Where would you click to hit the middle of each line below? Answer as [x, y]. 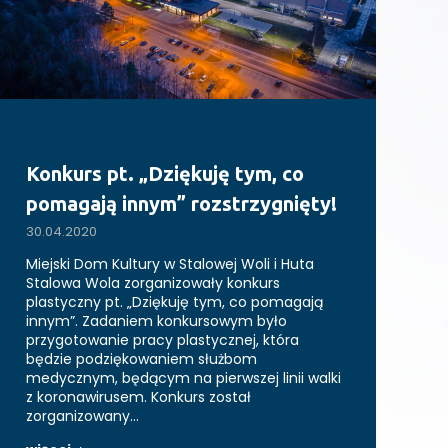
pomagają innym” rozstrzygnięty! [181, 204]
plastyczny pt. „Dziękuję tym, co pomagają [174, 302]
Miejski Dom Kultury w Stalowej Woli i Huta [170, 264]
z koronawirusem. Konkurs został [138, 397]
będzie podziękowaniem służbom [141, 359]
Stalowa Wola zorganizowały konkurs [153, 283]
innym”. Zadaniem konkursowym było [156, 321]
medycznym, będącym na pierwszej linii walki [183, 378]
